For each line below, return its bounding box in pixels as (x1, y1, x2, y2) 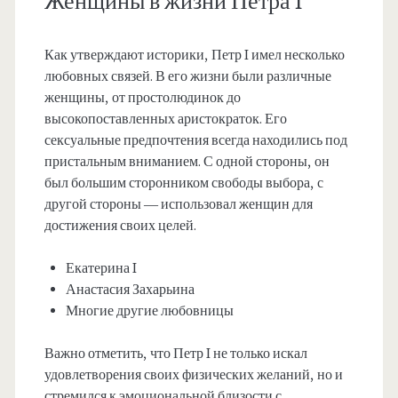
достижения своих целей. (44, 217, 196, 235)
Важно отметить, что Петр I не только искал (44, 345, 307, 363)
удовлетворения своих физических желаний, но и (44, 366, 343, 385)
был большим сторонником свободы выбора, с (44, 174, 323, 193)
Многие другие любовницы (65, 302, 234, 321)
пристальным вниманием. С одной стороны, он (44, 153, 330, 171)
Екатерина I (65, 259, 137, 278)
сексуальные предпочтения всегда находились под (44, 131, 347, 150)
